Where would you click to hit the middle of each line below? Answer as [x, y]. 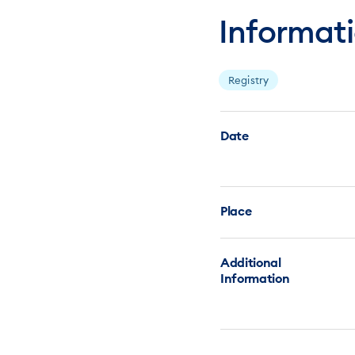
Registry [249, 80]
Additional [251, 262]
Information [255, 278]
